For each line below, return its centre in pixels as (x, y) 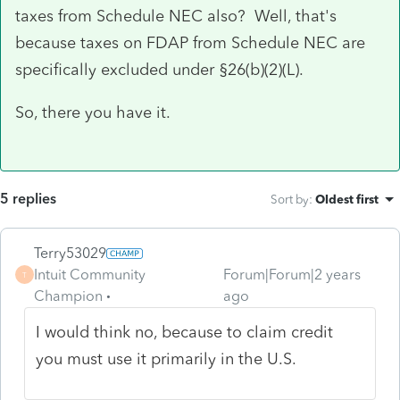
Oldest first (347, 199)
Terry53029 (70, 253)
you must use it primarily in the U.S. (167, 358)
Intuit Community (90, 274)
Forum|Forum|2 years (292, 274)
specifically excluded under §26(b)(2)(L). (159, 69)
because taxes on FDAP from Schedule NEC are (190, 42)
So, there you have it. (93, 112)
